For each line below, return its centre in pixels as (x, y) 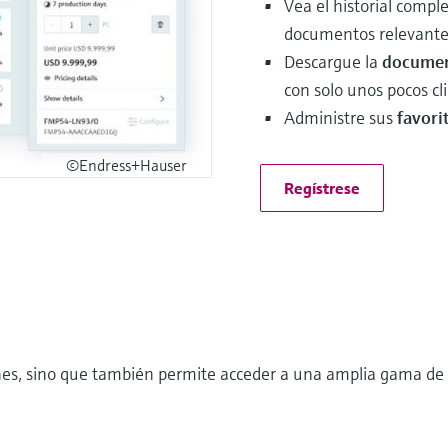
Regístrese (322, 187)
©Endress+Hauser (126, 165)
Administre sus (340, 117)
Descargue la (333, 61)
